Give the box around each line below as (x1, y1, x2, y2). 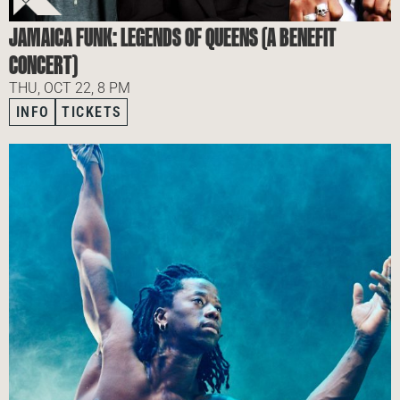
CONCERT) (9, 48, 78, 79)
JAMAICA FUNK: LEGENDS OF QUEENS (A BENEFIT (9, 21, 336, 52)
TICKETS (62, 103, 122, 121)
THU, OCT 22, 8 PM (9, 79, 130, 96)
